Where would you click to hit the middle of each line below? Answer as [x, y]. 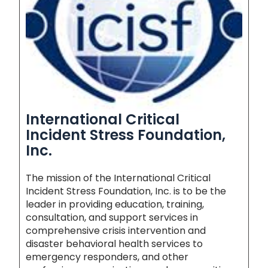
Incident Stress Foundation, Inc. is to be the [126, 191]
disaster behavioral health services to [115, 244]
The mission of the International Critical [118, 178]
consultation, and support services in [112, 218]
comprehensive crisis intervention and [116, 231]
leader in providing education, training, [115, 205]
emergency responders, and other [107, 257]
